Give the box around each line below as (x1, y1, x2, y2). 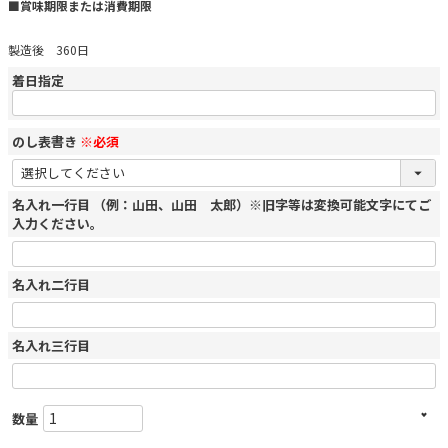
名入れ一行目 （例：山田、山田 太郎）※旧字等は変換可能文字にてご (12, 194, 431, 214)
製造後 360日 (8, 40, 89, 58)
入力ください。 (12, 213, 103, 233)
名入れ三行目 (12, 335, 90, 355)
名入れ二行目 (12, 274, 90, 294)
